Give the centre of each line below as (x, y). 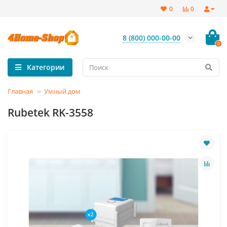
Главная (20, 91)
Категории (45, 67)
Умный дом (62, 91)
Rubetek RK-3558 (50, 112)
